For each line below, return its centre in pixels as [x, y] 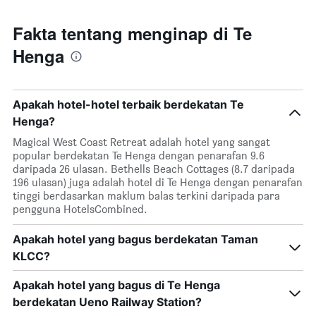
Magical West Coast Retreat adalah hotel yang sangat [141, 142]
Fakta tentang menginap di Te [132, 34]
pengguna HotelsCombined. [80, 209]
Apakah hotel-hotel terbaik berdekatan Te [128, 105]
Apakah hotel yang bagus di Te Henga [116, 285]
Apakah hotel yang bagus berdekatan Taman [135, 239]
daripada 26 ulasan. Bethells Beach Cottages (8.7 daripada [154, 169]
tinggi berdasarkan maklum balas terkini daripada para [146, 196]
